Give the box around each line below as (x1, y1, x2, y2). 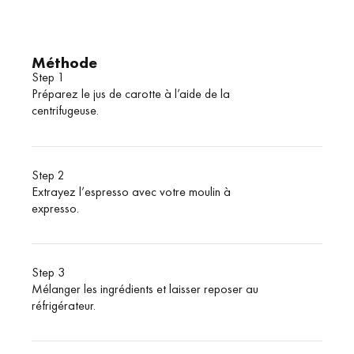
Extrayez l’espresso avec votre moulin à (32, 183, 231, 200)
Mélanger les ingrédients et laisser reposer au (32, 281, 258, 298)
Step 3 (32, 264, 65, 281)
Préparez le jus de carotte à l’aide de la (32, 85, 230, 103)
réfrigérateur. (32, 297, 96, 314)
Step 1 (32, 69, 65, 86)
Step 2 (32, 166, 65, 183)
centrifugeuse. (32, 102, 99, 119)
